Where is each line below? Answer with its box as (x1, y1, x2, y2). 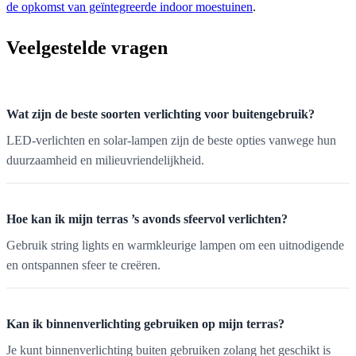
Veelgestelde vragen (6, 37, 168, 59)
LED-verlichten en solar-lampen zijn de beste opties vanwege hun (6, 133, 336, 148)
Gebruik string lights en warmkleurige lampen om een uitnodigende (6, 238, 344, 253)
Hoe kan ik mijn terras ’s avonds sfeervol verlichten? (6, 212, 288, 226)
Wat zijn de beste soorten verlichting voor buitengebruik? (6, 107, 315, 122)
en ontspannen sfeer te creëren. (6, 258, 161, 273)
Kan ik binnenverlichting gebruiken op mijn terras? (6, 317, 284, 331)
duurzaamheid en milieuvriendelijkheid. (6, 153, 204, 168)
